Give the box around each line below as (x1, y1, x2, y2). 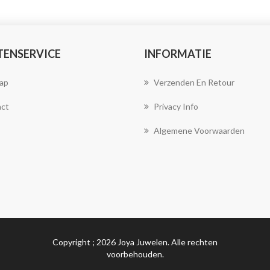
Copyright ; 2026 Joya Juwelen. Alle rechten (52, 237, 218, 247)
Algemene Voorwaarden (154, 125, 245, 136)
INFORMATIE (144, 47, 212, 60)
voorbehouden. (106, 249, 164, 259)
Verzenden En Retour (154, 77, 234, 87)
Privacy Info (154, 101, 198, 111)
